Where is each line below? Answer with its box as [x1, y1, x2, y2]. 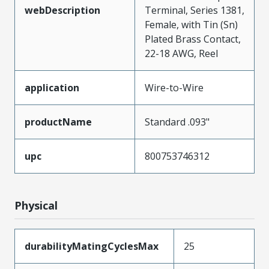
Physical [14, 198, 58, 213]
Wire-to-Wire [145, 80, 204, 94]
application [25, 80, 79, 94]
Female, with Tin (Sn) [145, 17, 238, 31]
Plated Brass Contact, [145, 32, 241, 46]
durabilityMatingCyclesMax [25, 239, 159, 253]
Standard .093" [145, 115, 210, 128]
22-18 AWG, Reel [145, 46, 218, 60]
